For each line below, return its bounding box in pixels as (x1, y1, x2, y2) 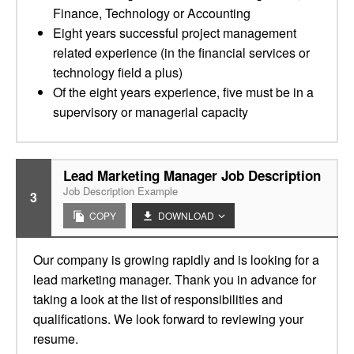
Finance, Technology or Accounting (53, 4, 250, 22)
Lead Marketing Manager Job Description (63, 166, 321, 185)
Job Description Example (63, 183, 178, 198)
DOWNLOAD (158, 209, 214, 222)
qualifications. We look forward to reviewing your (33, 310, 303, 328)
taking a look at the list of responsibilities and (33, 290, 283, 308)
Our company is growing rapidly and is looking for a (33, 250, 319, 269)
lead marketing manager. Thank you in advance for (33, 270, 316, 288)
